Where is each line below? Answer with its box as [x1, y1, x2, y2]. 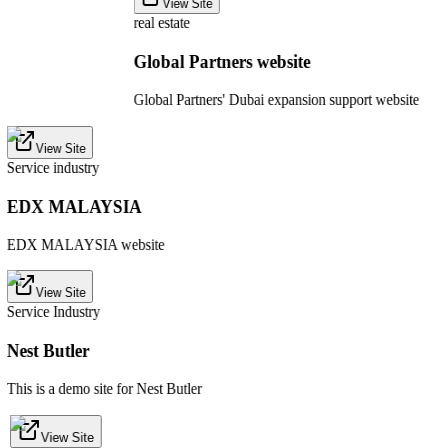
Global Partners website [133, 51, 311, 73]
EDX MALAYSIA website [6, 236, 165, 254]
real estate [133, 14, 190, 32]
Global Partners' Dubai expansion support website [133, 91, 420, 109]
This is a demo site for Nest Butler [6, 380, 202, 398]
